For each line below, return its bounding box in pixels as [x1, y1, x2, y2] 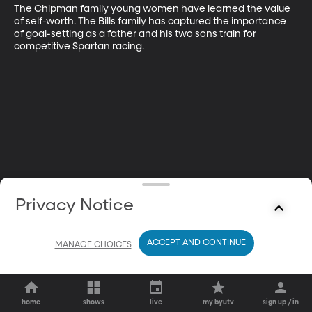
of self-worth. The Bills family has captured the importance [14, 16, 288, 26]
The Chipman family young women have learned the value [14, 3, 292, 14]
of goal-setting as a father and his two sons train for [14, 29, 258, 39]
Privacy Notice [15, 197, 134, 214]
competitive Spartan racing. [14, 41, 144, 52]
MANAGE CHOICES [54, 240, 132, 249]
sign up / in [263, 299, 299, 306]
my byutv [203, 299, 235, 306]
